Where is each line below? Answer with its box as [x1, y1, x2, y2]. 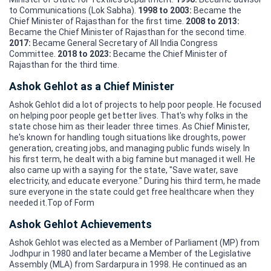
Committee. [9, 48, 57, 59]
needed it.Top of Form [9, 197, 94, 207]
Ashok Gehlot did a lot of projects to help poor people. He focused [9, 99, 261, 109]
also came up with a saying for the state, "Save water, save [9, 165, 238, 175]
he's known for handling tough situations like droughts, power [9, 132, 246, 142]
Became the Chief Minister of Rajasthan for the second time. [9, 27, 246, 37]
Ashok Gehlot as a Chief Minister [9, 79, 174, 93]
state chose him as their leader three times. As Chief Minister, [9, 121, 250, 131]
